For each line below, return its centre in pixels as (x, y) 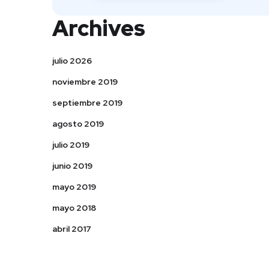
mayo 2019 (74, 187)
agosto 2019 (78, 124)
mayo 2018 (74, 208)
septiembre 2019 (87, 103)
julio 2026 (72, 61)
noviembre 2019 (85, 82)
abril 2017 (72, 229)
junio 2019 (72, 166)
